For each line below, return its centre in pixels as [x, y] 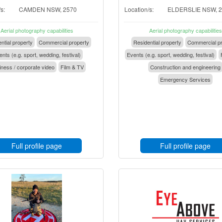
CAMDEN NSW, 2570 [48, 9]
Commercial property [64, 42]
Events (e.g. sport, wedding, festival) [171, 55]
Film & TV [72, 67]
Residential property [157, 42]
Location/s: [139, 9]
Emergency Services [185, 79]
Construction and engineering [185, 67]
